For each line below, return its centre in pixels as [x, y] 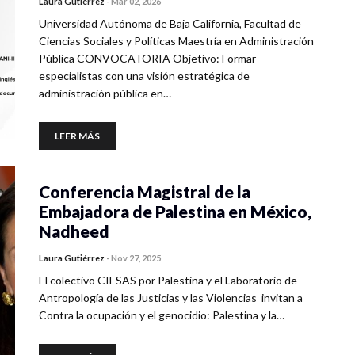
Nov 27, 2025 [136, 258]
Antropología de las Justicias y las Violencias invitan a [171, 298]
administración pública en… [105, 93]
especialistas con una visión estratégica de [144, 76]
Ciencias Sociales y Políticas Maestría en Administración [176, 41]
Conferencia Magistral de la [145, 191]
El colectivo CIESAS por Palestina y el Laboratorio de [168, 280]
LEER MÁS [77, 136]
